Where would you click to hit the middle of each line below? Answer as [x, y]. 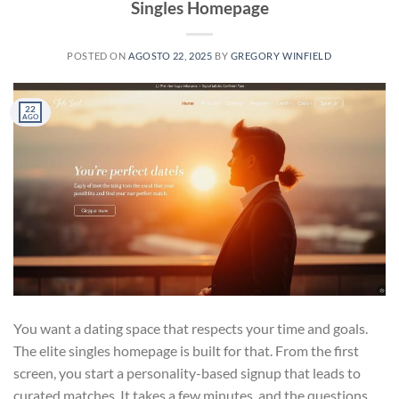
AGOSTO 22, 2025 [170, 56]
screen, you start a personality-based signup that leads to [187, 373]
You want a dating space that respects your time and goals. [191, 329]
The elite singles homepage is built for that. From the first [186, 351]
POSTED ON [98, 56]
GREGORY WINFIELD [281, 56]
